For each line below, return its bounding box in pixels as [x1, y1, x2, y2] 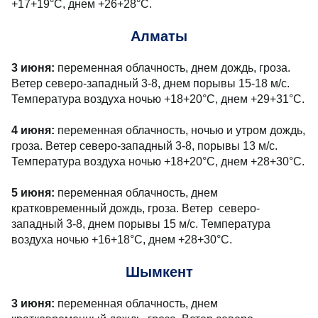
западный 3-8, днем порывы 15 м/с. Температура [11, 218, 270, 230]
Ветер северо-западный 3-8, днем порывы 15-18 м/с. [11, 77, 290, 89]
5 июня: [11, 187, 55, 199]
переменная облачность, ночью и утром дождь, [55, 124, 305, 136]
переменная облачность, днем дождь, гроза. [55, 62, 290, 74]
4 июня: [11, 124, 55, 136]
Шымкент [125, 264, 193, 280]
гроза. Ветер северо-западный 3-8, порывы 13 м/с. [11, 140, 278, 152]
